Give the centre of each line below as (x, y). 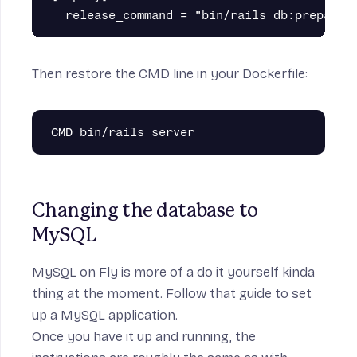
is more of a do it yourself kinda (216, 273)
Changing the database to (145, 212)
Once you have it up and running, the (144, 337)
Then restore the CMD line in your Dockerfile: (170, 74)
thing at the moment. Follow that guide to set (172, 294)
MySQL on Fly (75, 273)
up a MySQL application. (105, 316)
